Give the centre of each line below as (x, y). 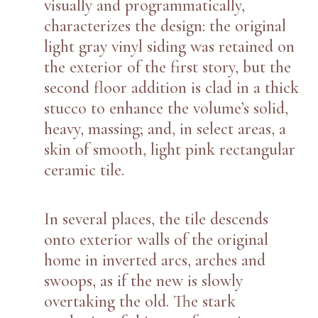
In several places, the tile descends (157, 219)
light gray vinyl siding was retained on (170, 46)
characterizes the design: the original (165, 26)
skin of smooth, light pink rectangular (170, 149)
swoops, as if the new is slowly (144, 280)
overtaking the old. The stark (140, 301)
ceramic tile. (84, 170)
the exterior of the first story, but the (168, 67)
